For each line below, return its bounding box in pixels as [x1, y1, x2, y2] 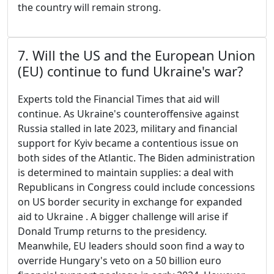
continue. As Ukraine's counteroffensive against [18, 107, 239, 121]
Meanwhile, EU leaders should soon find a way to [18, 239, 245, 253]
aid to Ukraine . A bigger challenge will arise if [18, 210, 228, 224]
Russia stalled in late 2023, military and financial [18, 122, 237, 136]
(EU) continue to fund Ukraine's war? [18, 62, 243, 81]
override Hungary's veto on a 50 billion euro [18, 254, 221, 268]
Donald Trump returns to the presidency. [18, 224, 207, 239]
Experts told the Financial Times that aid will [18, 92, 220, 106]
